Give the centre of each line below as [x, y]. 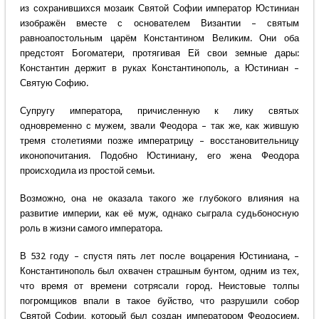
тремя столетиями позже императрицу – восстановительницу [159, 141]
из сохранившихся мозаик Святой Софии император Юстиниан [159, 9]
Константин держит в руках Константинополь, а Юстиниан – [159, 68]
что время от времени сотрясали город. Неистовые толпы [159, 286]
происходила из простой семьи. [88, 171]
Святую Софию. [54, 83]
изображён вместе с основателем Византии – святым [159, 23]
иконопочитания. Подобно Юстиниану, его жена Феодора [159, 156]
